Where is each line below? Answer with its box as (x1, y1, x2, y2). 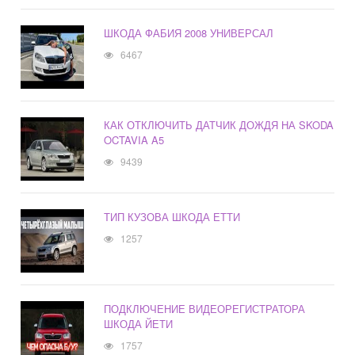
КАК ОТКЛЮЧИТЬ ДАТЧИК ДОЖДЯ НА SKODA (104, 117, 334, 133)
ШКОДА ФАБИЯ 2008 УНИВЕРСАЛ (104, 25, 274, 41)
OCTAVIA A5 (104, 132, 165, 148)
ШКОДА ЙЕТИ (104, 316, 174, 332)
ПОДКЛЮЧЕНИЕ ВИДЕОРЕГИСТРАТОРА (104, 301, 306, 317)
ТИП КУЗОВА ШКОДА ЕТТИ (104, 209, 241, 225)
